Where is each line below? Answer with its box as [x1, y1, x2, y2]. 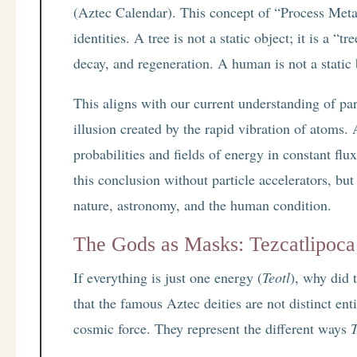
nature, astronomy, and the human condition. [73, 195, 332, 215]
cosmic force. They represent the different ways [73, 319, 351, 339]
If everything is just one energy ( [73, 268, 263, 288]
